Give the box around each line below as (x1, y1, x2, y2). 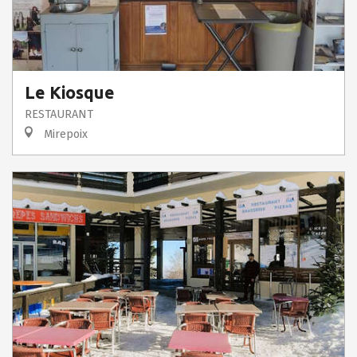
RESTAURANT (25, 108, 93, 121)
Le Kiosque (25, 83, 115, 102)
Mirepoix (41, 127, 88, 141)
